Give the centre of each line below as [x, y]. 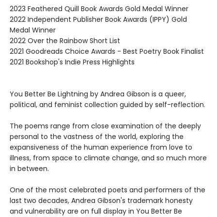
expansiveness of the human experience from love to [101, 147]
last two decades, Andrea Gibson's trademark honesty [101, 201]
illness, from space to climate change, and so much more [108, 158]
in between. [29, 169]
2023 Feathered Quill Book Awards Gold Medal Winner [99, 9]
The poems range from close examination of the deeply [105, 126]
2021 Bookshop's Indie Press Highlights [72, 62]
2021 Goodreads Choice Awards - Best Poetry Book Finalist [107, 52]
